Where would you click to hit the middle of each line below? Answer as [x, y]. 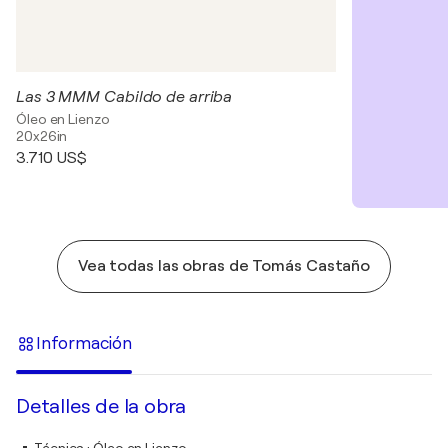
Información [84, 343]
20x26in [42, 136]
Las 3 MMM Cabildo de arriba [124, 97]
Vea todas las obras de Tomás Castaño [224, 266]
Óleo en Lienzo [63, 119]
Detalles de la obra [101, 406]
